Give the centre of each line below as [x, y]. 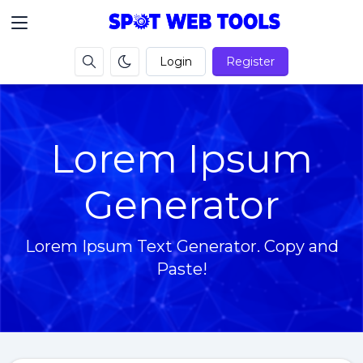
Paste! [181, 269]
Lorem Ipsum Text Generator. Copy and [181, 246]
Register [250, 62]
